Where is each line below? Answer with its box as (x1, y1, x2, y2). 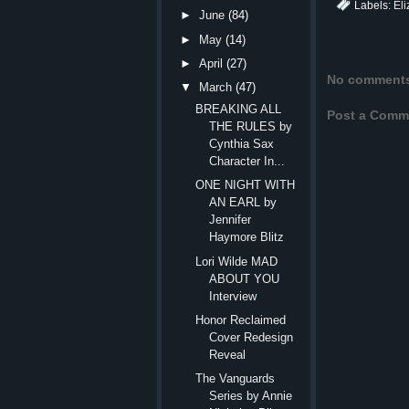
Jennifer (209, 213, 252, 227)
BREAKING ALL (195, 102, 282, 117)
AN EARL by (209, 195, 278, 210)
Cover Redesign (209, 330, 294, 344)
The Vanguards (195, 372, 276, 386)
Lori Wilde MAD (195, 254, 278, 268)
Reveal (209, 347, 246, 362)
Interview (209, 288, 257, 303)
